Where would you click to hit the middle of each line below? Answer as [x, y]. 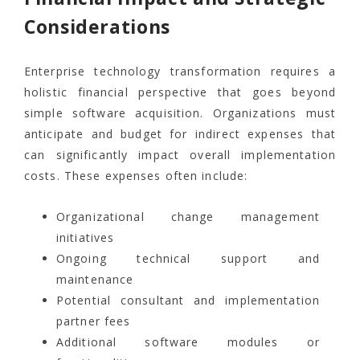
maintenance [95, 280]
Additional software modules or [188, 342]
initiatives [86, 238]
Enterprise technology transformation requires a [180, 72]
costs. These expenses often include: [136, 176]
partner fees [94, 321]
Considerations [97, 27]
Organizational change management [188, 217]
